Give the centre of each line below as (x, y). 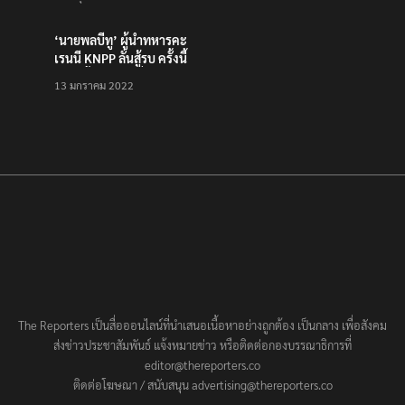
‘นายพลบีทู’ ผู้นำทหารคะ (121, 40)
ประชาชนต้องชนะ (103, 94)
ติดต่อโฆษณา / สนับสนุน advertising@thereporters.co (202, 385)
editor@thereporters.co (202, 365)
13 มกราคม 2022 (94, 85)
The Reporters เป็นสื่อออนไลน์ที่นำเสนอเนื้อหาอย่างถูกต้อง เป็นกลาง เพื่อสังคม (202, 325)
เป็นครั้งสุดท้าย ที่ (99, 76)
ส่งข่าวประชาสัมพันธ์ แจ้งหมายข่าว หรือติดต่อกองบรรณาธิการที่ (202, 345)
